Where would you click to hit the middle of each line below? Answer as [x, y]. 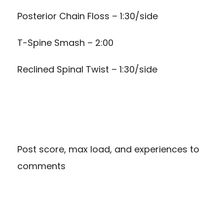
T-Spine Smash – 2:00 [65, 42]
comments [41, 166]
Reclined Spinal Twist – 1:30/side [87, 69]
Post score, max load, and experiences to [108, 149]
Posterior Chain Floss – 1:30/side [88, 16]
